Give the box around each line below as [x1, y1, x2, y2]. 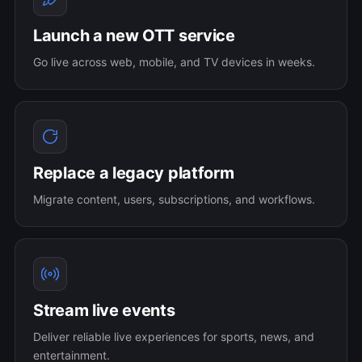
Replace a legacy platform [33, 163, 234, 183]
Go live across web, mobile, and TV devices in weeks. [33, 55, 315, 69]
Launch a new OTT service [33, 26, 235, 45]
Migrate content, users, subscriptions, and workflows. [33, 192, 315, 206]
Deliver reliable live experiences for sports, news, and [33, 330, 314, 343]
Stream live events [33, 301, 175, 320]
